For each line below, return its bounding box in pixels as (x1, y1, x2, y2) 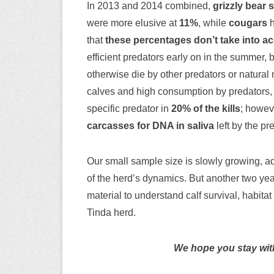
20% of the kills (171, 103, 240, 114)
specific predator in (87, 103, 171, 114)
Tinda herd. (87, 207, 136, 218)
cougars (229, 17, 267, 28)
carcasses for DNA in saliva (87, 120, 214, 131)
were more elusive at (87, 17, 179, 28)
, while (198, 17, 229, 28)
